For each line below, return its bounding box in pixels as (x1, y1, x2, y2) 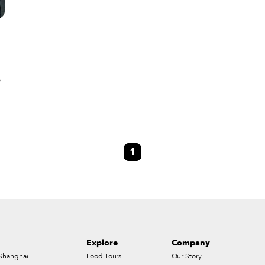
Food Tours (86, 251, 122, 261)
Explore (86, 237, 118, 248)
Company (171, 237, 210, 248)
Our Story (171, 251, 202, 261)
